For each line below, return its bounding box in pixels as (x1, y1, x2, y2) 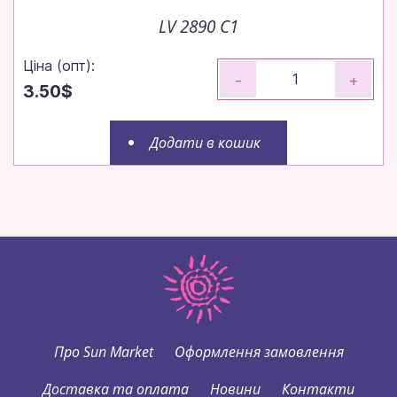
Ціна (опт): (23, 56, 95, 74)
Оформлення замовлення (174, 341, 344, 362)
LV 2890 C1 (159, 13, 238, 38)
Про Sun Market (53, 341, 153, 362)
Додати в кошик (150, 132, 261, 152)
